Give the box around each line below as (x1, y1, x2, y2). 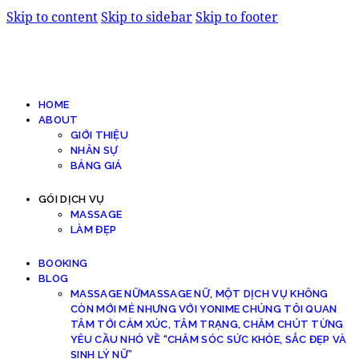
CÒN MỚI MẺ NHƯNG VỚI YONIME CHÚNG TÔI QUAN (71, 302, 337, 315)
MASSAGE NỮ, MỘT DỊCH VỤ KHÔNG (140, 287, 329, 300)
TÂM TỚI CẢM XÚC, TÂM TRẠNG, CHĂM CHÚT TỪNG (71, 317, 344, 330)
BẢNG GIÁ (71, 159, 123, 171)
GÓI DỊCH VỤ (38, 192, 105, 205)
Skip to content (6, 8, 98, 25)
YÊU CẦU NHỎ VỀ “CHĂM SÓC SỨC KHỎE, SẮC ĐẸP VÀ (71, 333, 347, 345)
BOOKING (38, 256, 88, 269)
